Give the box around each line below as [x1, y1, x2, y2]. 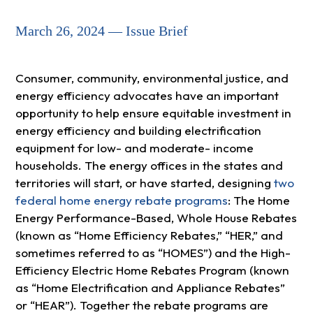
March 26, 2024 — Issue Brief [15, 23, 188, 39]
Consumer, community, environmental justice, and [15, 71, 289, 86]
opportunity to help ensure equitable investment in [15, 105, 291, 121]
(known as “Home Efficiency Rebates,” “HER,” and [15, 228, 283, 243]
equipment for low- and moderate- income [15, 140, 254, 156]
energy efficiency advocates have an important [15, 88, 279, 103]
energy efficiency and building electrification [15, 123, 261, 138]
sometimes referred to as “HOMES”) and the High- [15, 245, 291, 261]
